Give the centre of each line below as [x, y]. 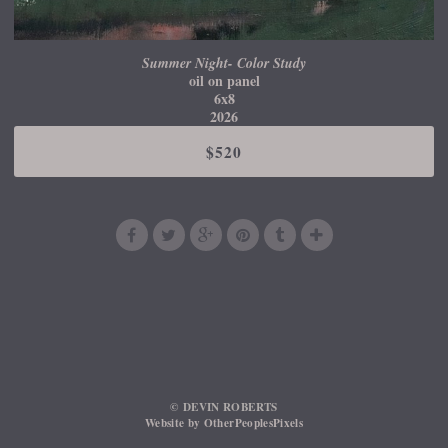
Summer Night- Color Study [224, 63]
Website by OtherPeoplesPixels [224, 423]
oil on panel [224, 81]
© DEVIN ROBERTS [224, 407]
